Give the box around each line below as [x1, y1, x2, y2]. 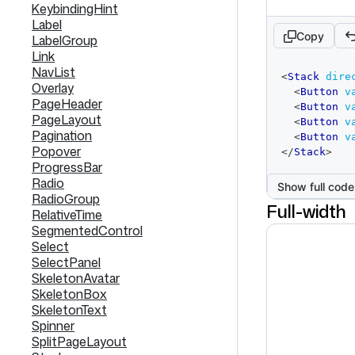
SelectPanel [32, 254, 101, 271]
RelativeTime [32, 206, 102, 223]
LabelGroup [32, 32, 97, 49]
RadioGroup [32, 190, 100, 208]
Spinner [32, 317, 74, 334]
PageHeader [32, 95, 102, 113]
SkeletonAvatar [32, 269, 120, 287]
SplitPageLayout [32, 333, 127, 350]
